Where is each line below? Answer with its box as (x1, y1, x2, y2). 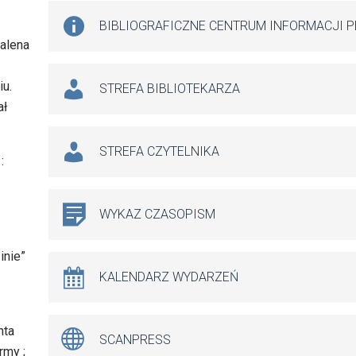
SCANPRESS (99, 332, 171, 348)
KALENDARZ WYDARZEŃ (99, 269, 238, 285)
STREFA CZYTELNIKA (99, 144, 219, 160)
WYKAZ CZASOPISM (99, 207, 215, 222)
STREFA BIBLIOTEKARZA (99, 81, 240, 97)
